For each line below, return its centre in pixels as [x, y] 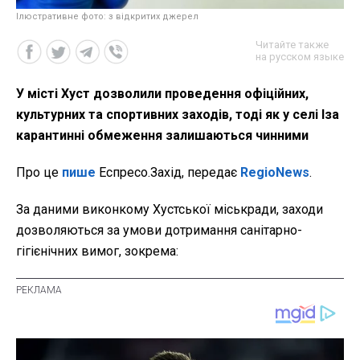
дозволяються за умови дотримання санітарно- [159, 230]
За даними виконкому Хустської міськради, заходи [170, 209]
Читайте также [292, 44]
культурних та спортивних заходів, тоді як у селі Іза [178, 114]
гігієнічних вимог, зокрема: [97, 251]
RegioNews [275, 172]
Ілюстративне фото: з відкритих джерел [107, 16]
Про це [39, 172]
